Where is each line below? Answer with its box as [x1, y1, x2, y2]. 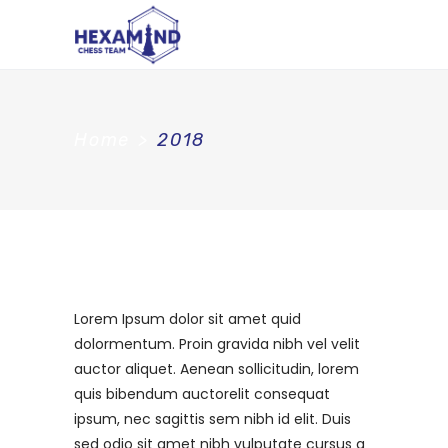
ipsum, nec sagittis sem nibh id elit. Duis [74, 409, 351, 429]
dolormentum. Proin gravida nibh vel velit [74, 334, 360, 354]
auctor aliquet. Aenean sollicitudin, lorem [74, 359, 359, 379]
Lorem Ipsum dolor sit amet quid [74, 309, 301, 329]
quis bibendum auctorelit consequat [74, 384, 330, 404]
